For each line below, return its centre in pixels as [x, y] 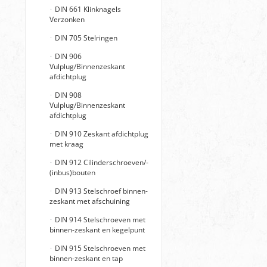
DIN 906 [67, 56]
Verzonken [67, 19]
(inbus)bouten [72, 173]
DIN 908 [67, 95]
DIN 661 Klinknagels [87, 9]
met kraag [66, 144]
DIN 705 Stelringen [85, 38]
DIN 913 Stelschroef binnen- [100, 191]
